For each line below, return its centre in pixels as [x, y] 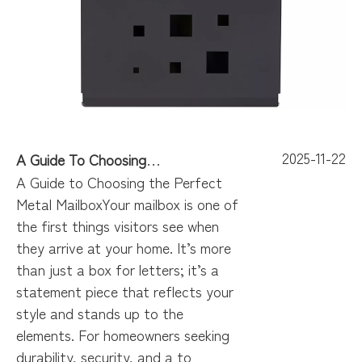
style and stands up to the [100, 313]
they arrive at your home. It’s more [124, 247]
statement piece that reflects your [125, 291]
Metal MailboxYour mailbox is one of [127, 204]
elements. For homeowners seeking [123, 335]
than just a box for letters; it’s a [118, 269]
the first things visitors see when [118, 225]
